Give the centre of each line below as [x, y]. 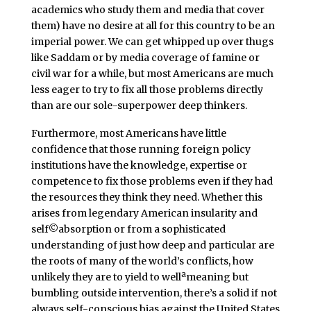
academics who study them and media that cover [148, 9]
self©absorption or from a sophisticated [128, 229]
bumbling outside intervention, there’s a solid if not [154, 293]
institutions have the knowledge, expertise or [139, 165]
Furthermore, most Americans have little [128, 133]
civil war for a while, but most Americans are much [152, 73]
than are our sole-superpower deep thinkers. [139, 105]
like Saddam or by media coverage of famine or [145, 57]
